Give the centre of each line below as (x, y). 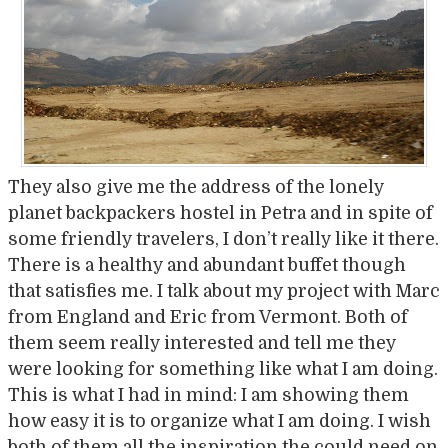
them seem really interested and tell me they (202, 343)
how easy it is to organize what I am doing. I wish (219, 421)
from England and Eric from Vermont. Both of (208, 317)
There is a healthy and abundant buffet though (207, 265)
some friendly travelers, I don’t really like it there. (223, 239)
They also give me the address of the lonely (196, 187)
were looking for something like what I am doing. (223, 369)
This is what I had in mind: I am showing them (208, 395)
